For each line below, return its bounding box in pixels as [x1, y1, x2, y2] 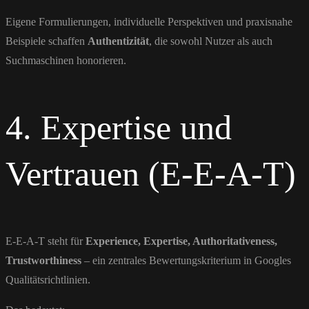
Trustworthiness [6, 254, 81, 266]
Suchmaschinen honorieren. [6, 54, 126, 66]
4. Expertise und [6, 108, 232, 147]
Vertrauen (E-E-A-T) [6, 154, 296, 193]
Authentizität [88, 34, 149, 47]
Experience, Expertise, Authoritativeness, [86, 235, 277, 247]
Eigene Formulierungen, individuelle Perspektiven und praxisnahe [6, 15, 292, 28]
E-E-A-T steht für [6, 235, 86, 247]
